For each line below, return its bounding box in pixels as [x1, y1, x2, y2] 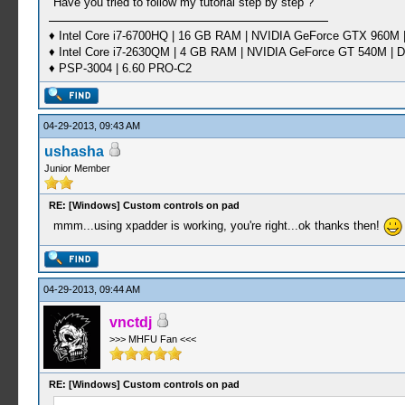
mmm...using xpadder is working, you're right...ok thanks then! [52, 218, 383, 232]
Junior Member [43, 163, 110, 174]
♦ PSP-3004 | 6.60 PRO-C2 [48, 61, 192, 75]
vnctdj [108, 315, 152, 330]
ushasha [43, 144, 104, 159]
